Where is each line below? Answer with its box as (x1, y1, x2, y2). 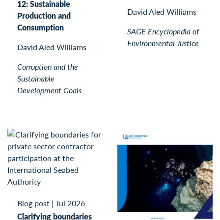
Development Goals (17, 84, 82, 96)
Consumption (17, 21, 64, 33)
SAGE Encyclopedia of (127, 25, 199, 37)
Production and (17, 9, 71, 21)
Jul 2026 (55, 197, 85, 209)
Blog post (17, 197, 50, 209)
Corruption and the (17, 60, 78, 72)
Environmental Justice (127, 37, 199, 49)
